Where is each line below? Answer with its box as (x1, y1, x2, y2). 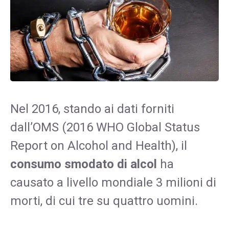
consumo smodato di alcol (10, 156, 157, 171)
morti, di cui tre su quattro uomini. (10, 193, 198, 208)
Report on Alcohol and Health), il (10, 138, 187, 153)
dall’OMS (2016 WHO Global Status (10, 120, 200, 134)
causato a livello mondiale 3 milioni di (10, 175, 216, 190)
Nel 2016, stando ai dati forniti (10, 101, 174, 116)
